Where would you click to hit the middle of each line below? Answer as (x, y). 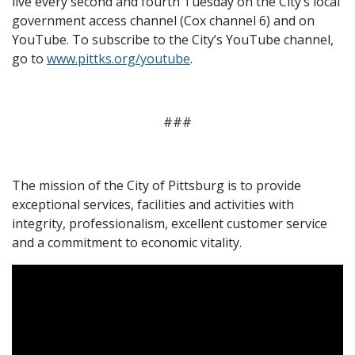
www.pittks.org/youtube (118, 58)
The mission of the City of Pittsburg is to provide (157, 185)
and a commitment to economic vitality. (127, 242)
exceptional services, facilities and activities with (153, 204)
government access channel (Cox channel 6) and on (163, 20)
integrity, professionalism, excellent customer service (170, 223)
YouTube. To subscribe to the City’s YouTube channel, (173, 39)
